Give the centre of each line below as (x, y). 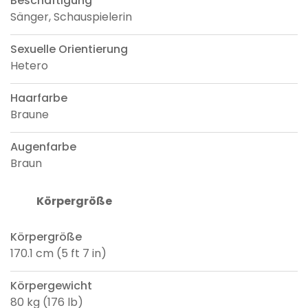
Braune (30, 114)
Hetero (29, 65)
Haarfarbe (39, 98)
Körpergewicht (51, 285)
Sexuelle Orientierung (69, 49)
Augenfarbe (43, 146)
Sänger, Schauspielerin (71, 16)
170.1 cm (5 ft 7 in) (58, 253)
